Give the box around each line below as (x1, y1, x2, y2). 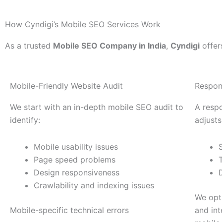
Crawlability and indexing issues (34, 180, 154, 191)
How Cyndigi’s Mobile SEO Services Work (5, 19, 161, 30)
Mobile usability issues (34, 142, 118, 152)
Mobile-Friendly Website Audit (10, 81, 123, 91)
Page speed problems (34, 155, 115, 165)
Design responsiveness (34, 167, 119, 178)
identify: (10, 115, 40, 125)
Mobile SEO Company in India (53, 41, 166, 51)
